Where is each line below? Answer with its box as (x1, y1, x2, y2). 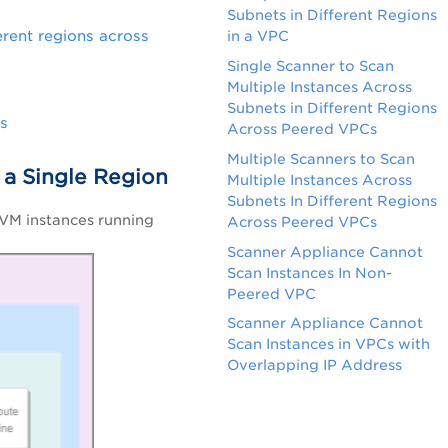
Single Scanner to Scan (227, 57, 395, 74)
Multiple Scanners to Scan (227, 150, 416, 167)
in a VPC (227, 28, 290, 45)
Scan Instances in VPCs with (227, 336, 431, 353)
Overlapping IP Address (227, 357, 403, 374)
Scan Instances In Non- (227, 264, 393, 281)
